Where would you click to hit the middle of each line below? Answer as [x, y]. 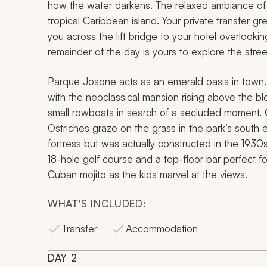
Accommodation [162, 229]
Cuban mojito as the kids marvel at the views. [148, 174]
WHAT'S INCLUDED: [97, 204]
